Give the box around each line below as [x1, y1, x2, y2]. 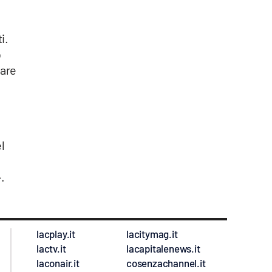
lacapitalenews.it [126, 242, 200, 255]
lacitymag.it [126, 228, 178, 240]
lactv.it [36, 242, 66, 255]
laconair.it [36, 257, 80, 270]
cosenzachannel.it [126, 257, 206, 270]
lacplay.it [36, 228, 75, 240]
